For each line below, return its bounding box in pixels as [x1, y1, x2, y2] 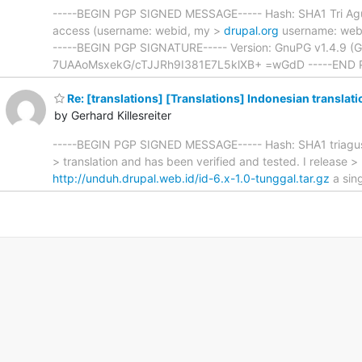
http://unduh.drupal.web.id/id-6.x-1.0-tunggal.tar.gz [53, 171, 330, 186]
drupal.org [224, 23, 279, 37]
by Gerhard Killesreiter [54, 108, 171, 123]
